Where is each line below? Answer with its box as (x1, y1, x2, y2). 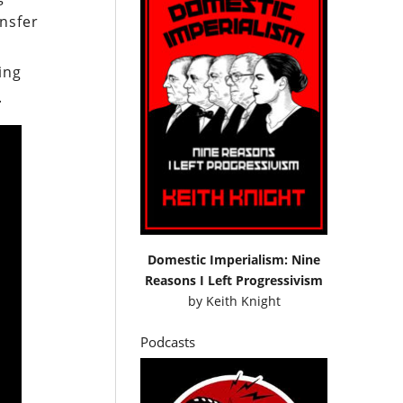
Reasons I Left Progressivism (145, 271, 324, 289)
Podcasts (140, 332, 196, 351)
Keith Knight (205, 291, 281, 309)
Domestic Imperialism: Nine (148, 250, 321, 268)
